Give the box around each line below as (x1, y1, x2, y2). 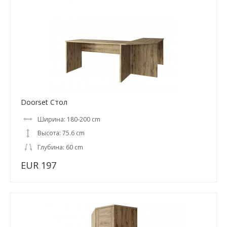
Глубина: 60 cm (37, 143, 83, 152)
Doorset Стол (21, 97, 67, 107)
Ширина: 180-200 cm (37, 115, 100, 124)
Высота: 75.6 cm (37, 129, 85, 137)
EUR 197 (21, 159, 56, 171)
